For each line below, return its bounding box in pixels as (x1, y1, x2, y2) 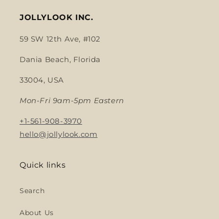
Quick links (20, 160, 66, 170)
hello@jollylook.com (20, 130, 98, 139)
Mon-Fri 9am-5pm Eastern (20, 96, 124, 105)
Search (20, 186, 45, 195)
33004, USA (20, 75, 64, 85)
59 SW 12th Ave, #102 (20, 34, 101, 44)
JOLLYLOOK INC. (20, 13, 93, 22)
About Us (20, 208, 54, 217)
